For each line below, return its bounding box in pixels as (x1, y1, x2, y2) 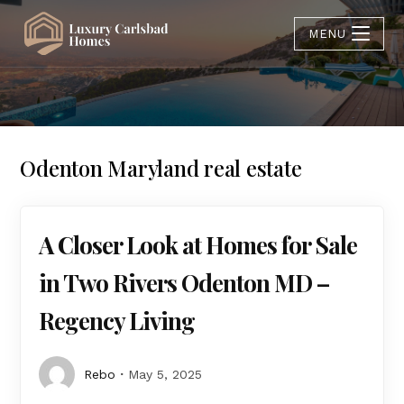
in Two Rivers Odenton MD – (39, 267, 330, 298)
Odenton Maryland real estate (20, 153, 302, 182)
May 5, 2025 (128, 367, 203, 381)
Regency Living (39, 305, 196, 336)
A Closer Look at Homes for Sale (39, 229, 358, 261)
